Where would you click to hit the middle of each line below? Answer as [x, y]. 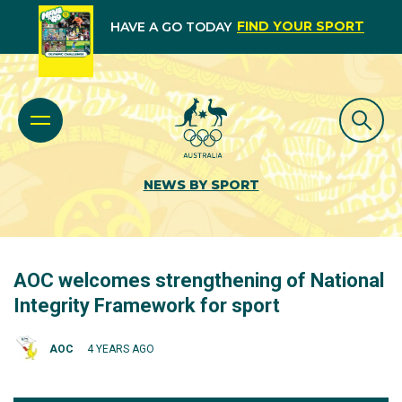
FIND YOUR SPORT [300, 26]
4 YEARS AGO [121, 349]
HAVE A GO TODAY [170, 27]
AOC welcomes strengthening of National [199, 280]
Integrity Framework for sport [147, 306]
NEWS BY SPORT [201, 185]
